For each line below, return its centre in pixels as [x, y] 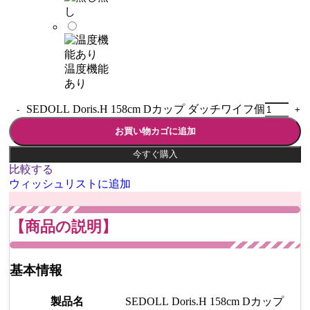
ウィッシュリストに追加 [70, 184]
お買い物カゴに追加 [155, 131]
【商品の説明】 [63, 227]
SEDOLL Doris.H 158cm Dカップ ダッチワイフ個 [146, 109]
